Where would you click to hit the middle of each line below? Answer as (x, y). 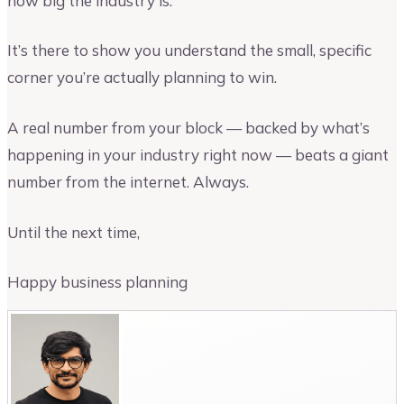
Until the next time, (73, 232)
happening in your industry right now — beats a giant (198, 154)
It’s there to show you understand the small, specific (189, 50)
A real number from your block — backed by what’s (188, 127)
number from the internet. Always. (128, 181)
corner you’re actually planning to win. (142, 78)
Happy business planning (97, 282)
